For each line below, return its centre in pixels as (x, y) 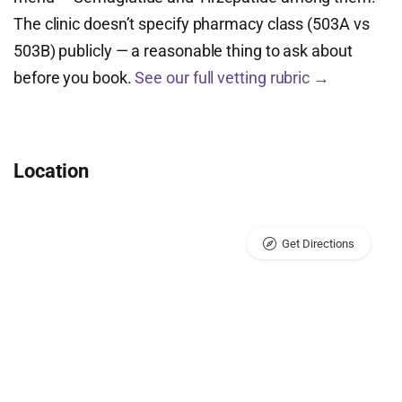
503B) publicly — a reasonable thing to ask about (183, 51)
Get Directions (318, 244)
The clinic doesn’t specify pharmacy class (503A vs (192, 24)
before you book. (74, 78)
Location (51, 171)
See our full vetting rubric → (232, 78)
